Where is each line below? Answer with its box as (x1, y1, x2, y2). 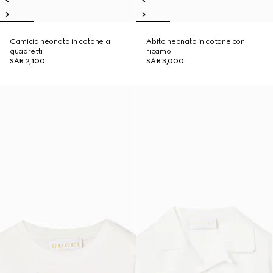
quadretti (10, 47, 43, 55)
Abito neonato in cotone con (146, 37, 245, 46)
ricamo (146, 47, 171, 55)
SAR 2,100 (10, 57, 45, 65)
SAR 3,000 (146, 57, 184, 65)
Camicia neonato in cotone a (10, 37, 110, 46)
